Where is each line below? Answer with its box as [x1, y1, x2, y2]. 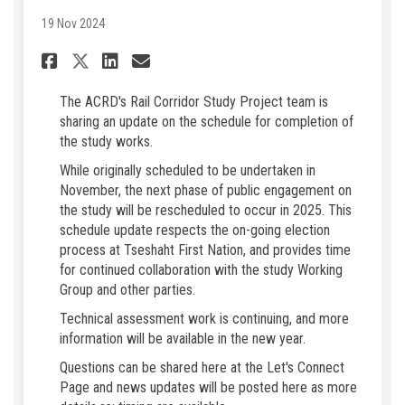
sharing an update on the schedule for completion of [60, 113, 353, 131]
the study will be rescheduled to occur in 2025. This [60, 202, 352, 220]
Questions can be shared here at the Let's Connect [60, 359, 344, 377]
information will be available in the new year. [60, 330, 306, 348]
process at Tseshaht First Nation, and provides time [60, 241, 351, 259]
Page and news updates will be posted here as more [60, 379, 357, 397]
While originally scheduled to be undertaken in [60, 162, 316, 180]
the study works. [60, 133, 153, 151]
